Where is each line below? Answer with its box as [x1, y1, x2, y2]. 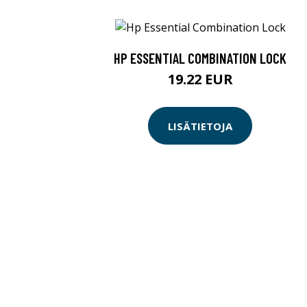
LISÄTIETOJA [168, 119, 232, 133]
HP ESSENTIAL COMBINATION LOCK [114, 49, 286, 67]
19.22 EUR [167, 70, 233, 89]
